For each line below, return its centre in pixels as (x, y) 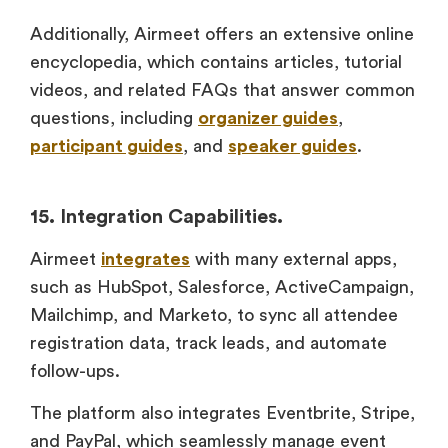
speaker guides (292, 145)
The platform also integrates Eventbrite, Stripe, (222, 412)
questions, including (114, 117)
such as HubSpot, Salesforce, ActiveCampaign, (222, 286)
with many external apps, (293, 258)
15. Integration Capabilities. (156, 216)
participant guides (106, 145)
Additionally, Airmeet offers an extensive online (222, 33)
